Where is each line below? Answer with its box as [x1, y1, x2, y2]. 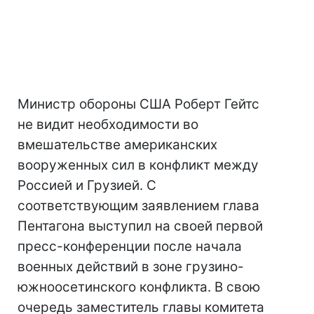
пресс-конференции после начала [18, 238, 242, 254]
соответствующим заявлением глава [18, 198, 259, 214]
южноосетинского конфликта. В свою [18, 279, 260, 295]
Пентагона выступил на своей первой [18, 218, 263, 234]
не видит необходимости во [18, 116, 198, 132]
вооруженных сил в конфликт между [18, 157, 259, 173]
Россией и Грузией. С [18, 177, 156, 193]
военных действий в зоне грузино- [18, 259, 244, 275]
